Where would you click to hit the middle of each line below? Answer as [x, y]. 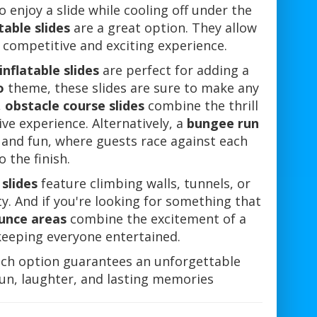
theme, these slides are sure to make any [131, 88]
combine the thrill [201, 106]
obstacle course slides [74, 106]
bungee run [223, 123]
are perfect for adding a [174, 70]
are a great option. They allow [163, 28]
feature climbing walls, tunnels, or [144, 184]
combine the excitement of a [156, 219]
